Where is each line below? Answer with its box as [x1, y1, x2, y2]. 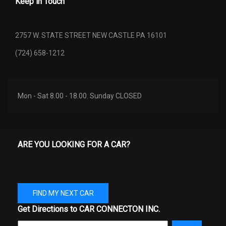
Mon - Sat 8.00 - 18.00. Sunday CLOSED [18, 91, 142, 100]
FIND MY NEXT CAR [32, 189, 94, 197]
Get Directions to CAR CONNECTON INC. [18, 204, 160, 214]
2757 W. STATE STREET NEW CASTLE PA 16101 [15, 31, 167, 39]
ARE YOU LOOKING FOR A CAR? [18, 139, 130, 149]
